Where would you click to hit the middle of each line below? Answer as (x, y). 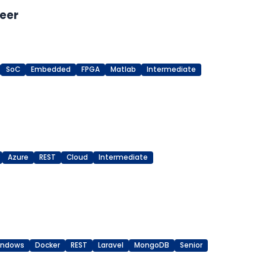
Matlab (123, 70)
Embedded (51, 70)
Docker (47, 246)
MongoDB (152, 246)
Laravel (111, 246)
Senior (191, 246)
